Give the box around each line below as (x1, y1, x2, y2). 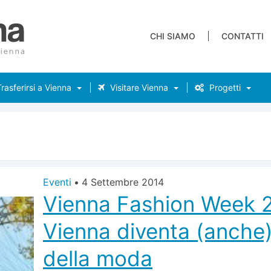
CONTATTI (221, 31, 264, 41)
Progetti (207, 82, 241, 93)
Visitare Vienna (108, 82, 168, 93)
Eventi (43, 176, 71, 188)
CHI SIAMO (150, 31, 195, 41)
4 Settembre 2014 (82, 176, 164, 188)
